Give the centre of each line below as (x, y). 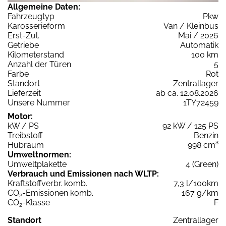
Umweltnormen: (39, 154)
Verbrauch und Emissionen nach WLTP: (83, 174)
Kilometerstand (36, 54)
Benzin (206, 135)
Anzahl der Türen (39, 64)
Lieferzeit (24, 93)
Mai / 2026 (198, 35)
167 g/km (200, 193)
